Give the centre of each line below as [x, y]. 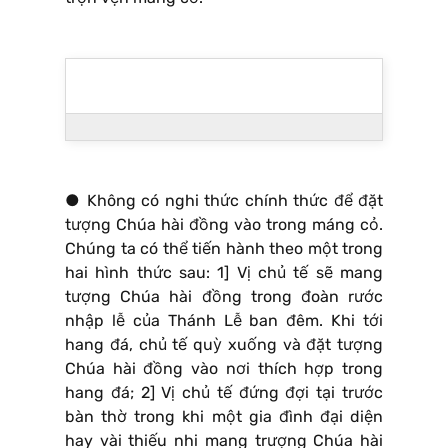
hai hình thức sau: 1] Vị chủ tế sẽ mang [224, 272]
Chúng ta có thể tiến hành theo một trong [224, 248]
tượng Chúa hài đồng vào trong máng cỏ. [224, 224]
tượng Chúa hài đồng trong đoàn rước [224, 296]
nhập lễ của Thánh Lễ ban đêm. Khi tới [224, 320]
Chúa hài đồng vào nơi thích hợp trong [224, 368]
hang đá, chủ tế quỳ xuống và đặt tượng [224, 344]
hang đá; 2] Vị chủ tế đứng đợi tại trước [224, 392]
